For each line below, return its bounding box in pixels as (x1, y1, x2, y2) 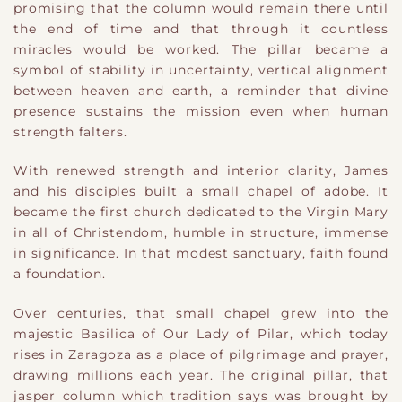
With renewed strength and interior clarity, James (13, 163, 389, 179)
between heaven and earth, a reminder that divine (13, 83, 389, 99)
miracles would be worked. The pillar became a (13, 42, 389, 57)
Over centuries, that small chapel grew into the (13, 305, 389, 320)
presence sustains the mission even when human (13, 104, 389, 119)
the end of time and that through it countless (13, 22, 389, 37)
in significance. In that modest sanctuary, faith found (13, 246, 389, 261)
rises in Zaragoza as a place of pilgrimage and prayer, (13, 346, 389, 362)
